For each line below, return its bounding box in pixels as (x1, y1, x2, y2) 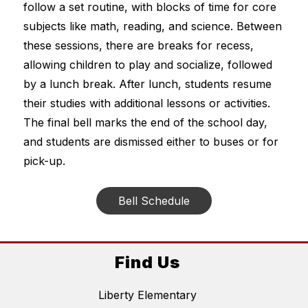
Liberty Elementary (98, 288, 197, 302)
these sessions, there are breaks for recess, (23, 38, 254, 52)
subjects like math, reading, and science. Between (23, 19, 282, 33)
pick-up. (23, 154, 65, 168)
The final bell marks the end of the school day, (23, 115, 267, 129)
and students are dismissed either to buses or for (23, 135, 278, 148)
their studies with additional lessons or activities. (23, 96, 270, 110)
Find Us (114, 252, 180, 273)
